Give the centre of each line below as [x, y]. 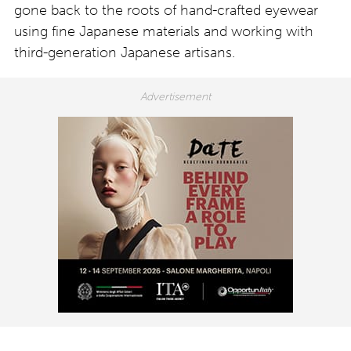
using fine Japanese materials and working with [164, 32]
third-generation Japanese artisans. [125, 53]
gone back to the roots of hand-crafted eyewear [166, 11]
